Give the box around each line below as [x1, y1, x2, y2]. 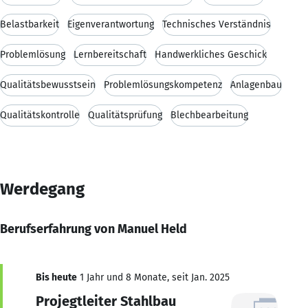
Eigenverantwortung [67, 18, 154, 30]
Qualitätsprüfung [88, 109, 162, 121]
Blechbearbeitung [170, 109, 248, 121]
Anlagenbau [230, 78, 282, 91]
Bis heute [36, 271, 77, 283]
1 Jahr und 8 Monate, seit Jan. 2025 [77, 271, 230, 283]
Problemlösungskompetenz [104, 78, 222, 91]
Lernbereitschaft [74, 48, 146, 60]
